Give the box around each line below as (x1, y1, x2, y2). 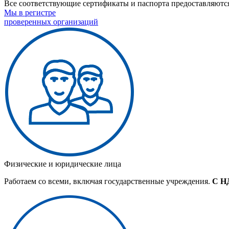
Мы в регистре (4, 8, 56, 17)
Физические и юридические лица (4, 159, 121, 169)
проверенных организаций (4, 17, 98, 27)
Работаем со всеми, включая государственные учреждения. (4, 177, 212, 186)
